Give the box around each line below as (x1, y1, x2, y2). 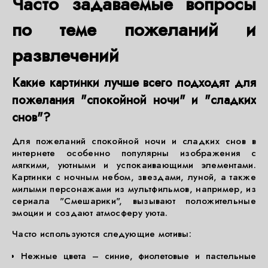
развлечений (12, 42, 119, 68)
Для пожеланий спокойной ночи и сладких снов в (12, 135, 256, 148)
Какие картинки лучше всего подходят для (12, 74, 256, 92)
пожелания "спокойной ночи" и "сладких (12, 92, 256, 109)
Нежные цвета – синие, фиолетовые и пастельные (21, 249, 256, 263)
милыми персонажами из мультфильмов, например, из (12, 182, 256, 196)
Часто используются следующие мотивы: (12, 227, 191, 240)
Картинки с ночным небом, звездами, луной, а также (12, 170, 256, 184)
